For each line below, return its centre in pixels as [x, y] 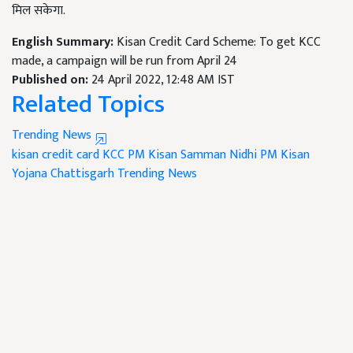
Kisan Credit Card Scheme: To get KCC [219, 43]
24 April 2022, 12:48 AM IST [163, 80]
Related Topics [88, 105]
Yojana [30, 174]
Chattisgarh [82, 174]
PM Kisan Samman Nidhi [192, 155]
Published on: [52, 80]
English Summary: [64, 43]
